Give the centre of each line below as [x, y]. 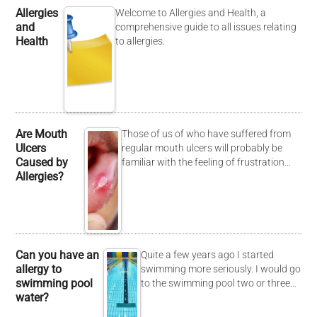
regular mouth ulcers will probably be [202, 148]
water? [33, 298]
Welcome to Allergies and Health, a [190, 13]
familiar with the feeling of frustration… [207, 162]
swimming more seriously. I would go [221, 269]
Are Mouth [42, 134]
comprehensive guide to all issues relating [206, 27]
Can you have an [58, 255]
